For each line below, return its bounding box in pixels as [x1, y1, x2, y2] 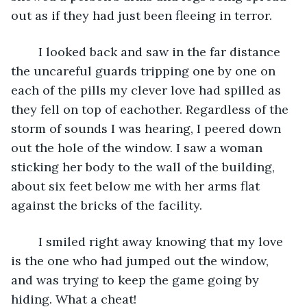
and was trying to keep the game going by [11, 271, 262, 288]
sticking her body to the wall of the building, [11, 158, 278, 175]
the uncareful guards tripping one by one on [11, 62, 279, 79]
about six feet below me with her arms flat [11, 177, 263, 194]
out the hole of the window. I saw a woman [11, 139, 266, 156]
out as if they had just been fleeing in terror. [272, 7, 285, 23]
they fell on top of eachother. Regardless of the [11, 101, 292, 117]
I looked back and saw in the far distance [25, 43, 38, 60]
